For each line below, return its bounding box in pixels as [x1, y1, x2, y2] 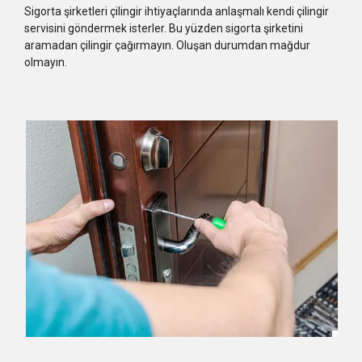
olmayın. [24, 55, 67, 69]
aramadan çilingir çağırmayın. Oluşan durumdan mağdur [24, 38, 310, 52]
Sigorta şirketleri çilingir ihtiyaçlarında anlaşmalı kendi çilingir [24, 4, 329, 18]
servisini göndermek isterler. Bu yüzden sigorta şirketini [24, 21, 303, 35]
